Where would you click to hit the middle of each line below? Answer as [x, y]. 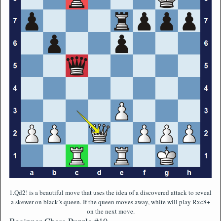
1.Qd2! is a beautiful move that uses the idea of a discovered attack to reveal [110, 192]
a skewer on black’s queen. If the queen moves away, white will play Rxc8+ [110, 202]
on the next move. [110, 211]
